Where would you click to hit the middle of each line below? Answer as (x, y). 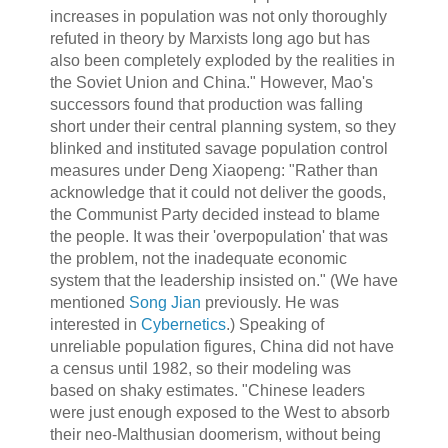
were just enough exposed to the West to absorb (219, 413)
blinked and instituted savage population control (218, 149)
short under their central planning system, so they (222, 127)
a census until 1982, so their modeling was (200, 369)
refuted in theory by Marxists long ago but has (209, 39)
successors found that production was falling (206, 105)
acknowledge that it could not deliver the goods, (217, 193)
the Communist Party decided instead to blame (214, 215)
